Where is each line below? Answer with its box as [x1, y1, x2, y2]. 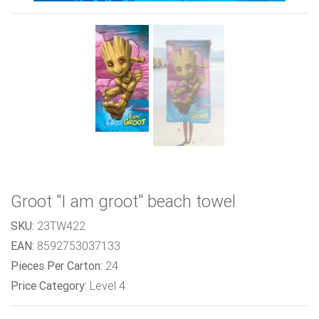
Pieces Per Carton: [11, 258, 103, 273]
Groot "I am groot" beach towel [11, 191, 236, 212]
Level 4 [87, 278, 125, 293]
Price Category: [11, 278, 87, 293]
